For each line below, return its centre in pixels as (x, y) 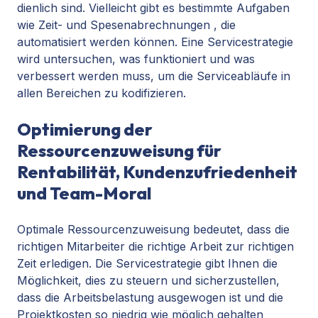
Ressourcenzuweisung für (119, 151)
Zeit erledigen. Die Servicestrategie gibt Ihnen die (147, 264)
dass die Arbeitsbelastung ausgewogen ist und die (150, 298)
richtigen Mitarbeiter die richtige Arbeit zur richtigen (155, 247)
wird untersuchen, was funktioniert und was (136, 59)
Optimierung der (85, 130)
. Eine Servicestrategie (234, 42)
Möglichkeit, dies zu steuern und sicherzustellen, (148, 281)
